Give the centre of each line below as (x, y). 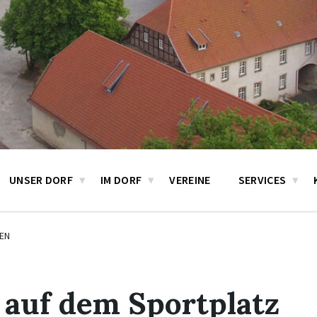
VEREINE (190, 180)
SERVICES (262, 180)
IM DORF (121, 180)
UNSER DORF (41, 180)
